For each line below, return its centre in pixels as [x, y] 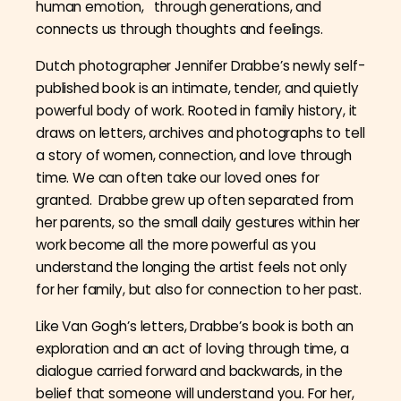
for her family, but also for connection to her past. [199, 289]
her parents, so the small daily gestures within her [198, 222]
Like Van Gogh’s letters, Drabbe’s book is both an [195, 326]
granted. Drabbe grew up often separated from [195, 200]
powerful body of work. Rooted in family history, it [197, 110]
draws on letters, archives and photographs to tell [200, 132]
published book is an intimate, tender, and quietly [197, 88]
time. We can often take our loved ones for [178, 177]
